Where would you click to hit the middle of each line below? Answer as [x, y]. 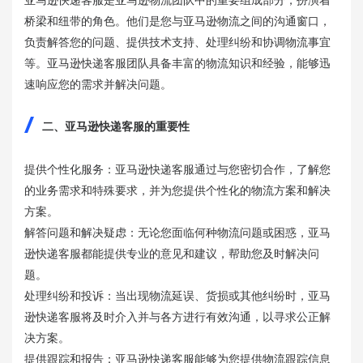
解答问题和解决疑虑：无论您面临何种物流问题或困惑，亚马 [177, 232]
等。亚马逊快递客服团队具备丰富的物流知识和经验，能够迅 [177, 62]
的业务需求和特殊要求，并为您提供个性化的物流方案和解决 [177, 190]
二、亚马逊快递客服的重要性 [116, 126]
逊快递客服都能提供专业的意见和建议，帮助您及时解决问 [172, 253]
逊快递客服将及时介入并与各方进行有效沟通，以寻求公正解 [177, 316]
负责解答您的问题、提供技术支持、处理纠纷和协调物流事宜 [177, 41]
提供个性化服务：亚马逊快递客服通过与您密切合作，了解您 [177, 169]
